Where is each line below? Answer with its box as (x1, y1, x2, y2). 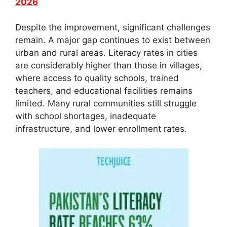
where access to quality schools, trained (15, 73, 179, 84)
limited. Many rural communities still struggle (15, 98, 197, 109)
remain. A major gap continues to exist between (15, 35, 210, 46)
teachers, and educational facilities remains (15, 86, 193, 96)
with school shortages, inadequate (15, 111, 156, 122)
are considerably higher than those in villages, (15, 60, 202, 71)
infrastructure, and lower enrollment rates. (15, 124, 187, 134)
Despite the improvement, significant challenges (15, 22, 210, 33)
